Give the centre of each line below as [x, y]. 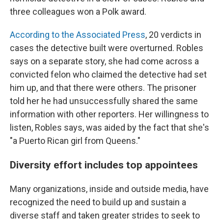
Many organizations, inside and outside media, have [109, 189]
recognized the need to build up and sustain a [98, 202]
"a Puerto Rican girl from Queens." [75, 141]
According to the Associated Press [78, 35]
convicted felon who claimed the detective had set [108, 74]
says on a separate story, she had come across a [104, 61]
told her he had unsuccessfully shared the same [104, 101]
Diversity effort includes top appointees [104, 165]
